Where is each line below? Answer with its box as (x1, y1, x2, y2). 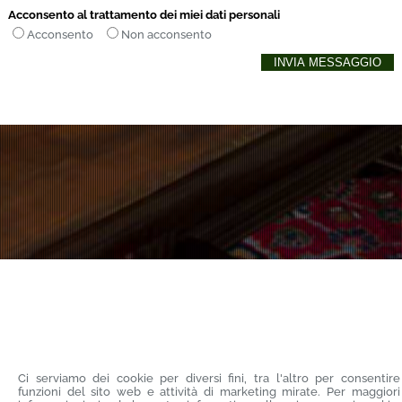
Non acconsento (120, 27, 212, 41)
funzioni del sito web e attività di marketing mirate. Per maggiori (18, 385, 400, 398)
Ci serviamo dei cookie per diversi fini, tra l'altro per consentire (18, 371, 400, 385)
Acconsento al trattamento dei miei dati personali (7, 7, 280, 22)
